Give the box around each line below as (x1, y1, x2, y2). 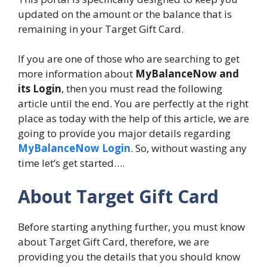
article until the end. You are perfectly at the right (18, 97, 249, 111)
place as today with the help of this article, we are (18, 111, 249, 126)
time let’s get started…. (18, 156, 125, 170)
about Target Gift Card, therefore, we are (18, 234, 209, 249)
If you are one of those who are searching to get (18, 52, 240, 66)
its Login (18, 82, 61, 96)
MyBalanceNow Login (18, 141, 131, 156)
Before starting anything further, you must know (18, 219, 245, 234)
